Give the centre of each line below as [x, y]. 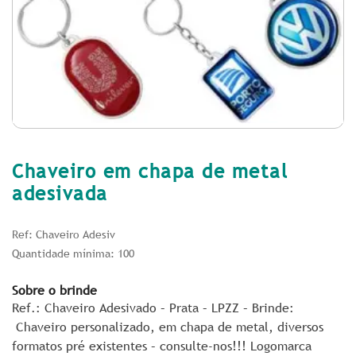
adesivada [60, 193]
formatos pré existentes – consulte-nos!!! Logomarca [162, 345]
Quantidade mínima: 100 [73, 253]
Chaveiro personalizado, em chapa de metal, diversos [168, 326]
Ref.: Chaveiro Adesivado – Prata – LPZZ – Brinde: [153, 307]
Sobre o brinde [54, 290]
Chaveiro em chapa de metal [150, 171]
